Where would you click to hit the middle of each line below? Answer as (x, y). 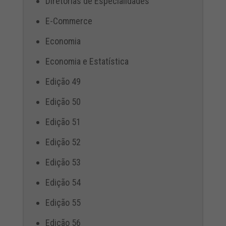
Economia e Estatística (87, 61)
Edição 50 (63, 102)
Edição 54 (63, 182)
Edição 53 (63, 162)
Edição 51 (63, 122)
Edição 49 (63, 81)
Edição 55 (63, 203)
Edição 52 (63, 142)
